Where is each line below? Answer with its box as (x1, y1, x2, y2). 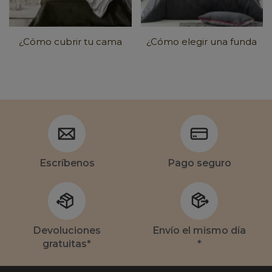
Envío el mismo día (152, 224, 246, 236)
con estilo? (46, 53, 95, 65)
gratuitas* (42, 237, 91, 250)
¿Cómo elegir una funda (146, 35, 257, 47)
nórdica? (182, 53, 222, 65)
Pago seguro (167, 157, 231, 169)
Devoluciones (33, 224, 101, 236)
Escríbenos (39, 157, 95, 169)
